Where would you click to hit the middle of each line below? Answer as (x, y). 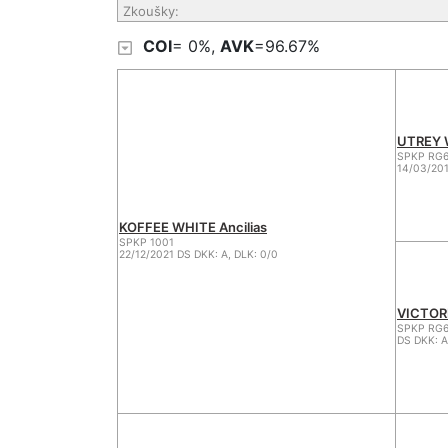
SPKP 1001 (146, 242)
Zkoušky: (150, 11)
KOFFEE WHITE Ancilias (193, 227)
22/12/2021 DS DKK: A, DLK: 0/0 (198, 254)
